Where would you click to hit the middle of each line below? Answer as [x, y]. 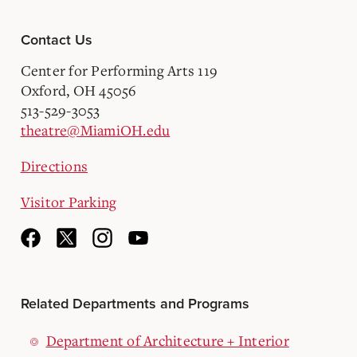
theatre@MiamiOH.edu [95, 130]
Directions [54, 166]
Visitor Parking [69, 202]
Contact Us [56, 40]
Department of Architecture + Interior [167, 340]
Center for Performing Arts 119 [119, 70]
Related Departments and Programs [135, 304]
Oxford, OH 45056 [78, 90]
